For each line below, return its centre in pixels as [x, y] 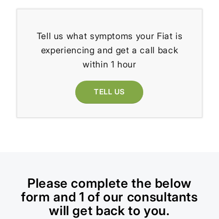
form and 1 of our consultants [109, 197]
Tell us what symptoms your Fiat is [109, 36]
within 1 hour [109, 65]
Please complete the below [109, 183]
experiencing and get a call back [109, 50]
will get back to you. [109, 210]
